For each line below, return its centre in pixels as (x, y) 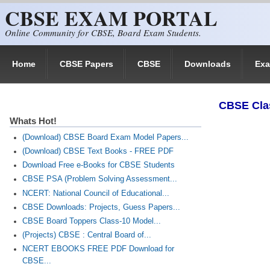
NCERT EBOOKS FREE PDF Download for (98, 249)
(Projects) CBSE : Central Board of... (86, 235)
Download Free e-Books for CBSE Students (98, 165)
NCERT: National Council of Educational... (96, 193)
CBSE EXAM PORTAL (111, 18)
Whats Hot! (33, 121)
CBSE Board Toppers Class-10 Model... (91, 221)
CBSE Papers (86, 64)
